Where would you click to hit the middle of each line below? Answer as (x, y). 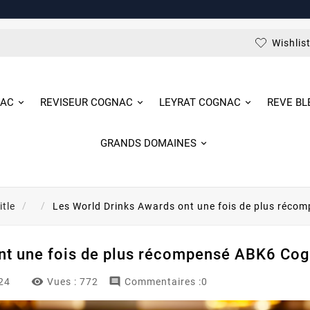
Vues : (62, 282)
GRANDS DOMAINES (149, 144)
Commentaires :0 (166, 282)
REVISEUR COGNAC (87, 103)
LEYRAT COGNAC (200, 103)
